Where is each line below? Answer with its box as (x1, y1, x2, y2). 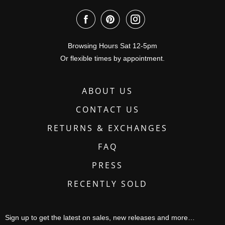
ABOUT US (82, 85, 133, 96)
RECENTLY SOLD (67, 178, 148, 189)
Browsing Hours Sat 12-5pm (68, 41, 157, 50)
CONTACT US (75, 103, 140, 115)
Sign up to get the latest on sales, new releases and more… (5, 213, 195, 221)
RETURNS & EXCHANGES (47, 122, 168, 134)
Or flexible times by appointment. (60, 54, 165, 62)
